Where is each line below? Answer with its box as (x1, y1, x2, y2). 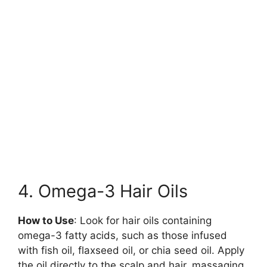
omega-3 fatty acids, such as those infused (18, 229, 227, 242)
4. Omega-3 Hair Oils (18, 181, 188, 202)
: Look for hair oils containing (74, 215, 212, 227)
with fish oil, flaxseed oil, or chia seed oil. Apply (18, 244, 244, 257)
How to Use (18, 215, 74, 227)
